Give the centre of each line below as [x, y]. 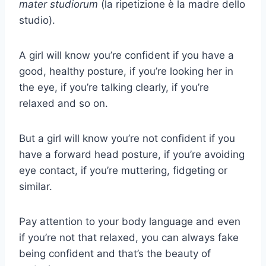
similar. [36, 187]
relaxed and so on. [64, 104]
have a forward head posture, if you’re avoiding [132, 155]
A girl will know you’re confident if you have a [126, 56]
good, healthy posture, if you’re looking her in [126, 72]
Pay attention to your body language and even [130, 222]
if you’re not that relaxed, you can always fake [129, 238]
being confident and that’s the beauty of [115, 254]
